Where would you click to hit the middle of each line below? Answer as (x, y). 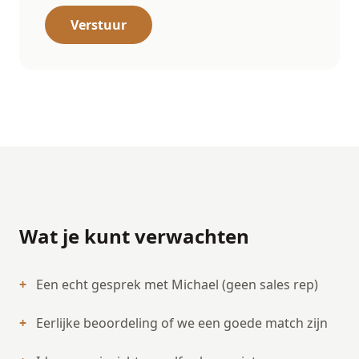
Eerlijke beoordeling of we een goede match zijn (182, 323)
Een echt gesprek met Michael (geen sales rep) (177, 284)
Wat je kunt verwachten (134, 236)
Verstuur (99, 25)
